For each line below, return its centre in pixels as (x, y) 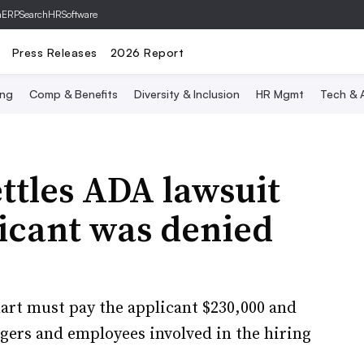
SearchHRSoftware (58, 14)
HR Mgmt (279, 94)
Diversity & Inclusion (186, 94)
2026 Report (147, 52)
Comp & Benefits (73, 94)
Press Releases (54, 52)
